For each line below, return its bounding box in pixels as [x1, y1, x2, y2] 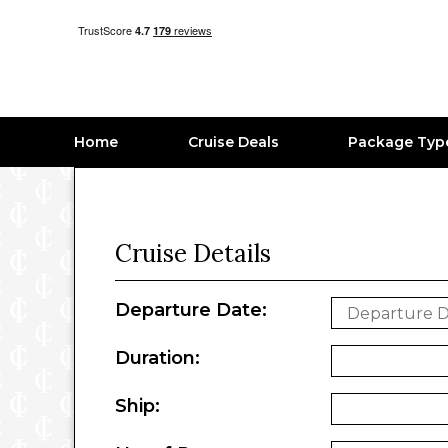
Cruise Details [115, 238, 271, 269]
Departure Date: [115, 299, 267, 321]
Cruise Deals [187, 133, 279, 151]
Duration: [115, 347, 200, 369]
